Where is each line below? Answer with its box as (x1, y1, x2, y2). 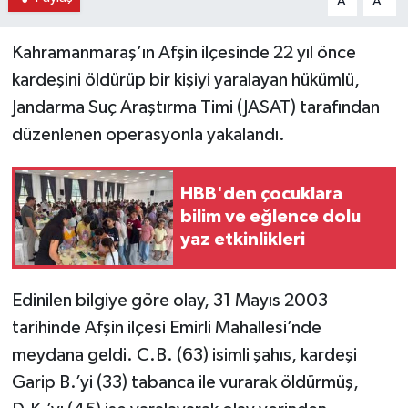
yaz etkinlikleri (180, 230, 305, 250)
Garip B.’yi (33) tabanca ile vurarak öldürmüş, (11, 372, 359, 392)
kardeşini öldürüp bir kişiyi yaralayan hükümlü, (11, 70, 360, 89)
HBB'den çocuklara (180, 185, 342, 204)
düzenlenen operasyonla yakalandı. (11, 125, 285, 144)
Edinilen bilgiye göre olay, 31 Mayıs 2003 (11, 291, 328, 310)
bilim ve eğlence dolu (180, 208, 361, 227)
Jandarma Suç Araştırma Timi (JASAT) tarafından (11, 97, 380, 117)
